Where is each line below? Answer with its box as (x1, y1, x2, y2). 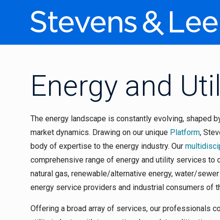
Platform (170, 128, 200, 137)
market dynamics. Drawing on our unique (30, 128, 170, 137)
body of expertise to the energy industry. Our (30, 141, 185, 151)
